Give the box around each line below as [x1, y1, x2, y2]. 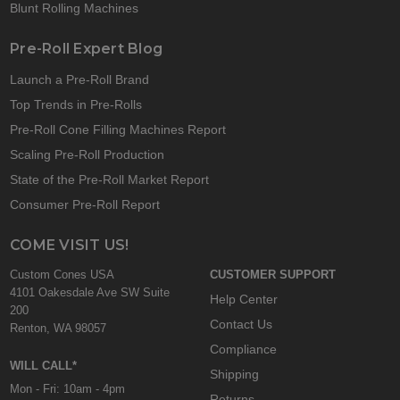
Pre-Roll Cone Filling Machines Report [10, 122, 227, 137]
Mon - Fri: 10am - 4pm [10, 382, 126, 396]
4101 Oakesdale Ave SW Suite [10, 286, 171, 300]
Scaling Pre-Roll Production [10, 147, 165, 162]
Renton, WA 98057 [10, 321, 107, 336]
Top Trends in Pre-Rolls [10, 97, 143, 112]
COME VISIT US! [10, 237, 129, 254]
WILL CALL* [10, 359, 78, 373]
